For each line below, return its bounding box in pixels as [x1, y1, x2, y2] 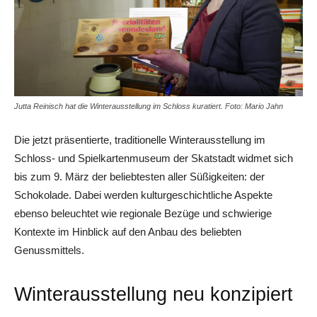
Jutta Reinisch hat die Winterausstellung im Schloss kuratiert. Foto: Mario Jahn [14, 101, 283, 110]
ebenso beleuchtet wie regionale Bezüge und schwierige [14, 207, 272, 219]
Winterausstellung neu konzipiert [14, 283, 293, 305]
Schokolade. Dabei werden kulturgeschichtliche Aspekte [14, 188, 272, 201]
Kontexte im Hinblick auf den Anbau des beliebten [14, 225, 241, 238]
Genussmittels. [14, 243, 84, 256]
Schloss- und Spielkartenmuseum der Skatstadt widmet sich [14, 151, 293, 164]
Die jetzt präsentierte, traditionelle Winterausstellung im [14, 133, 265, 146]
